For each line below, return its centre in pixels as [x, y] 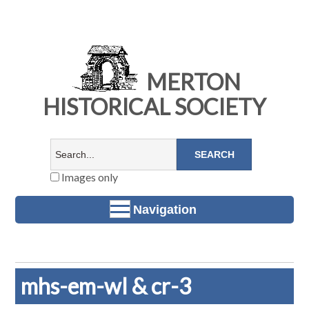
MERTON [191, 82]
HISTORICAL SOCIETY [154, 107]
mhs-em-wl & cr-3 [107, 286]
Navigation [165, 209]
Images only [88, 177]
